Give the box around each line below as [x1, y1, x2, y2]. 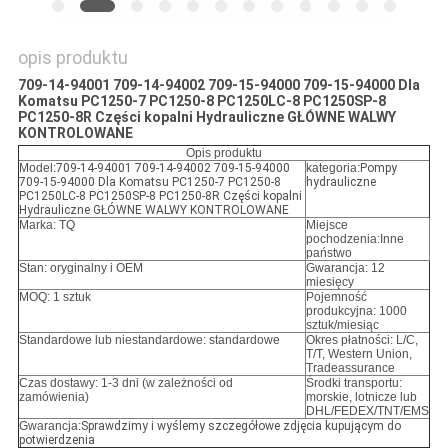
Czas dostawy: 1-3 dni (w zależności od [18, 376, 233, 391]
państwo [305, 246, 352, 261]
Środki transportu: [305, 376, 402, 391]
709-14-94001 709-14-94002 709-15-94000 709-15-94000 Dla [17, 77, 420, 94]
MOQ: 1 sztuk [18, 290, 91, 305]
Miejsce [305, 218, 348, 233]
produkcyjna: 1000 [305, 304, 407, 319]
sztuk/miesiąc [305, 318, 379, 333]
